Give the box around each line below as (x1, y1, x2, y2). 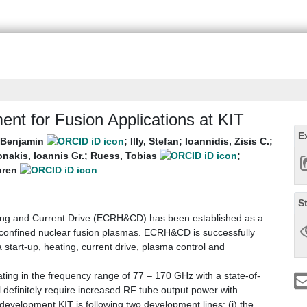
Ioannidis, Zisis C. (185, 136, 269, 147)
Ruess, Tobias (90, 150, 160, 162)
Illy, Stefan (130, 136, 179, 147)
